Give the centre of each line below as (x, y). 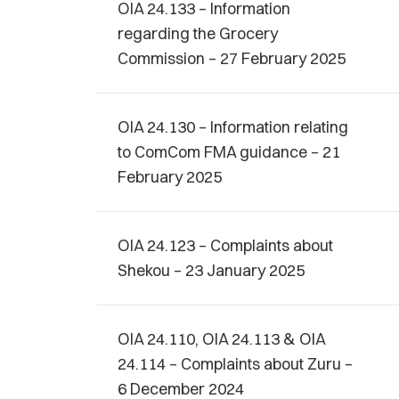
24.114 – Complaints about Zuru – (235, 364)
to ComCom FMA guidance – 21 (229, 152)
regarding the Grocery (198, 33)
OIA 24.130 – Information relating (233, 127)
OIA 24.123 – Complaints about (225, 245)
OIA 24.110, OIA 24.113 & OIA (221, 339)
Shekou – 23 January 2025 (211, 270)
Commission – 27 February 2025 (232, 58)
